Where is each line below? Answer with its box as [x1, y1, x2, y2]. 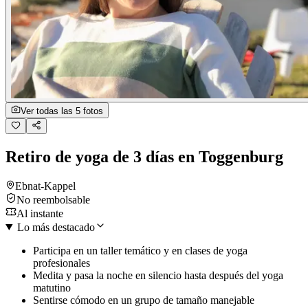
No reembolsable [16, 193, 90, 206]
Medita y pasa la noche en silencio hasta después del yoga [33, 269, 283, 281]
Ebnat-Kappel [15, 179, 76, 192]
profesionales [33, 256, 90, 269]
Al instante [16, 207, 63, 219]
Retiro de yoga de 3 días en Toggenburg [5, 147, 283, 166]
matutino [33, 281, 71, 294]
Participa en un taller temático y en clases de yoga [33, 244, 247, 256]
